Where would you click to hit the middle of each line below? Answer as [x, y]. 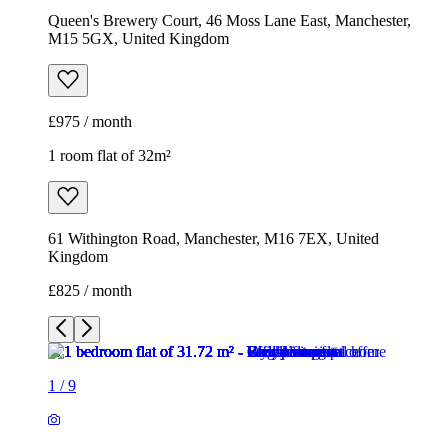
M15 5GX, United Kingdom [138, 39]
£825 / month [90, 291]
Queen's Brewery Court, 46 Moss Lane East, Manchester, [229, 21]
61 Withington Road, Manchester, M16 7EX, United [213, 239]
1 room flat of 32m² [109, 156]
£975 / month [90, 122]
